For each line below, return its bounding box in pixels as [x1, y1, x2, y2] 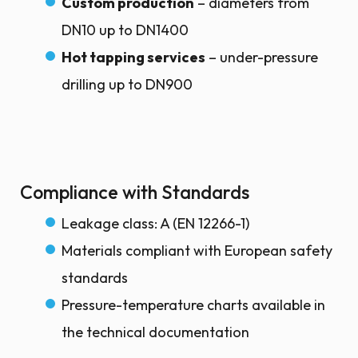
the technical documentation [62, 323, 249, 341]
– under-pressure [205, 48, 318, 66]
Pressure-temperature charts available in [62, 296, 325, 314]
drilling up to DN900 [62, 75, 193, 93]
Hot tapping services [62, 48, 205, 66]
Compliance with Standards [20, 181, 249, 204]
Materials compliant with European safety [62, 241, 332, 260]
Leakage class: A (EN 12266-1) [62, 214, 249, 233]
